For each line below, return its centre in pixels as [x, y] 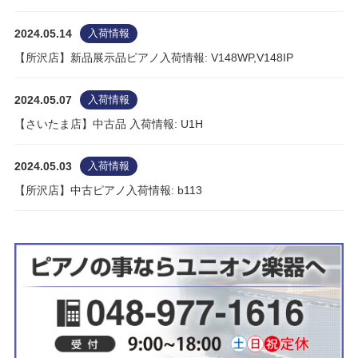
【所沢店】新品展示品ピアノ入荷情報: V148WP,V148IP [154, 58]
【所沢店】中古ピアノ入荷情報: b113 [108, 191]
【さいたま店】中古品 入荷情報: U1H [109, 124]
